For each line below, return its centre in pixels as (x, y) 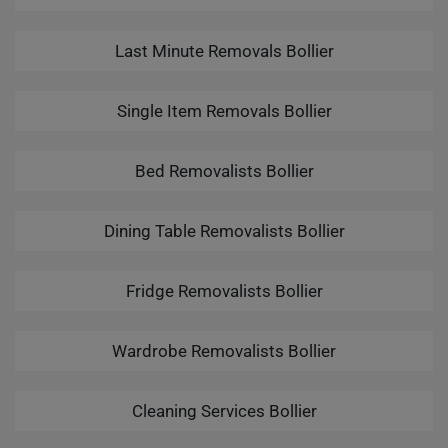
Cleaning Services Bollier (224, 411)
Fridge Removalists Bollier (224, 291)
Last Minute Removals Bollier (224, 51)
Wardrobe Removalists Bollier (224, 351)
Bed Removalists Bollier (224, 171)
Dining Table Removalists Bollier (224, 231)
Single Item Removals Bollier (224, 111)
